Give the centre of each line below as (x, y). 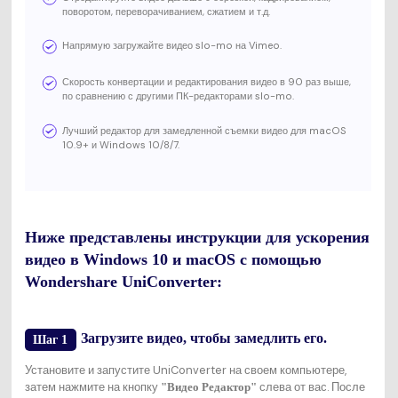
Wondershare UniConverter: (123, 282)
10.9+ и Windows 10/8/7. (121, 144)
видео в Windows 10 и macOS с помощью (173, 260)
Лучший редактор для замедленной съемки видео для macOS (205, 130)
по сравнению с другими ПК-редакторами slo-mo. (179, 96)
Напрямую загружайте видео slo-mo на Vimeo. (172, 46)
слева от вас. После (310, 387)
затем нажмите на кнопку (92, 387)
